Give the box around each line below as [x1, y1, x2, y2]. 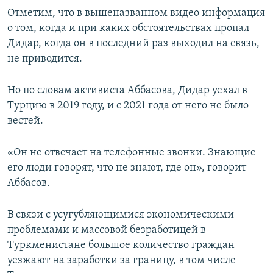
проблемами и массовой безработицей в [7, 224, 206, 236]
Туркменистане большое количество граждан [7, 239, 235, 251]
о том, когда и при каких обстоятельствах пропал [7, 23, 249, 34]
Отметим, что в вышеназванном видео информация [7, 7, 265, 19]
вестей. [7, 115, 43, 127]
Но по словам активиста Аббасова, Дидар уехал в [7, 85, 247, 96]
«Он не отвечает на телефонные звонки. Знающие [7, 147, 256, 158]
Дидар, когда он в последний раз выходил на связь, [7, 38, 260, 49]
